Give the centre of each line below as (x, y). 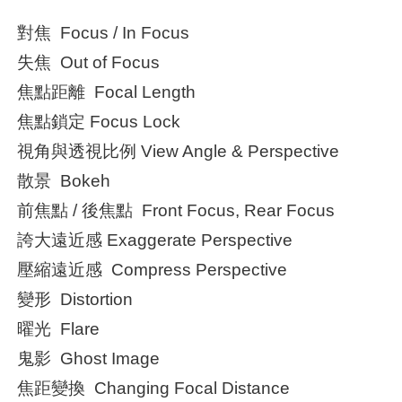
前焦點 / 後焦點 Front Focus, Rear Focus (176, 211)
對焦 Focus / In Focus (104, 33)
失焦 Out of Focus (89, 63)
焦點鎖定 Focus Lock (99, 122)
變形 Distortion (75, 300)
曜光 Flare (59, 329)
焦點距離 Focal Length (107, 92)
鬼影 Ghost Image (89, 359)
